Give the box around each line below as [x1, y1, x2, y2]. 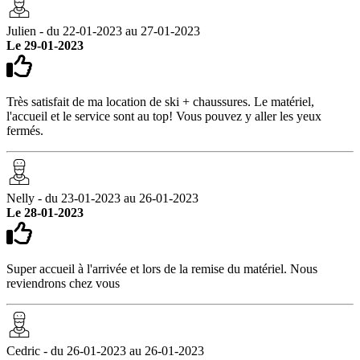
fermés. [6, 123, 43, 137]
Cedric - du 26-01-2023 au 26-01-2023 [6, 343, 204, 358]
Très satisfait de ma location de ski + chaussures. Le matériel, [6, 94, 314, 108]
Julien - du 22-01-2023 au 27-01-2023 [6, 23, 200, 38]
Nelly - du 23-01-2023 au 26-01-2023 [6, 190, 198, 205]
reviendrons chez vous [6, 276, 120, 290]
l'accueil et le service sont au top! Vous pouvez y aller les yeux [6, 108, 321, 123]
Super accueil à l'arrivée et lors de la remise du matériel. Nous [6, 261, 317, 276]
